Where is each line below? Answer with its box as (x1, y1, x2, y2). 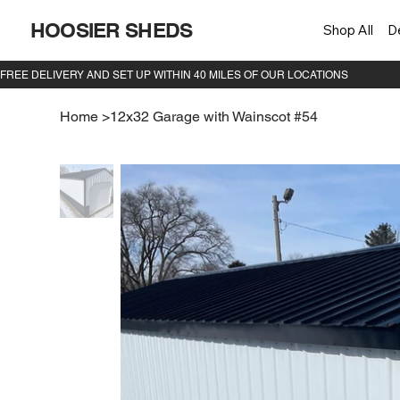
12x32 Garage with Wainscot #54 (110, 108, 319, 126)
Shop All (323, 21, 374, 38)
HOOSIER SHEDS (29, 18, 193, 43)
